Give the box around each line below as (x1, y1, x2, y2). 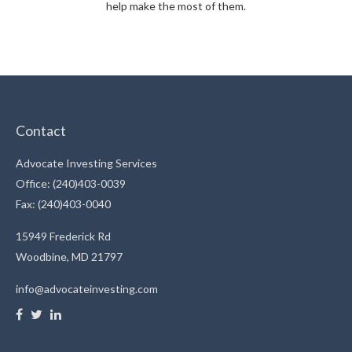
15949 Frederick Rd (16, 229, 111, 243)
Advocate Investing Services (16, 156, 157, 170)
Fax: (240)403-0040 (16, 196, 111, 211)
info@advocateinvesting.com (16, 281, 158, 295)
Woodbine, (16, 249, 69, 263)
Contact (16, 121, 66, 139)
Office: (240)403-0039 (16, 176, 126, 190)
